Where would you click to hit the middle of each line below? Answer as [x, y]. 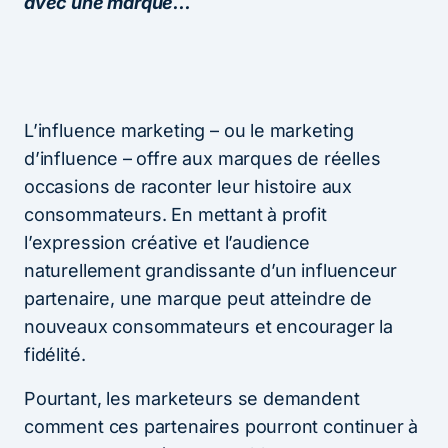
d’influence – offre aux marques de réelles [202, 158]
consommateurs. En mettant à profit [175, 214]
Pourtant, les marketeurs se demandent [192, 398]
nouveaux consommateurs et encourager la [208, 326]
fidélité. [55, 354]
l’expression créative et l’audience [167, 242]
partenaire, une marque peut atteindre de [198, 298]
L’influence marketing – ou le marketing [189, 130]
